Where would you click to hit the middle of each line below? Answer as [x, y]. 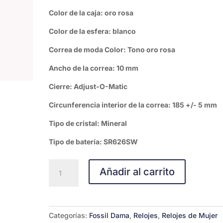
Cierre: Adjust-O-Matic [88, 86]
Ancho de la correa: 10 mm [94, 68]
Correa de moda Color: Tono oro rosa [112, 50]
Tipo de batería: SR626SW [94, 142]
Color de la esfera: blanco [93, 31]
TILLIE [59, 176]
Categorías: [69, 215]
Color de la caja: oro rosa [91, 13]
